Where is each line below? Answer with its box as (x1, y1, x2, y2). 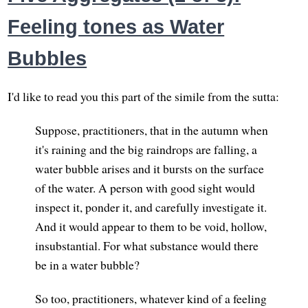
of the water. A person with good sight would (35, 179, 256, 196)
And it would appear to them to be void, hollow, (35, 217, 267, 234)
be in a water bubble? (35, 256, 140, 273)
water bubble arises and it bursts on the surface (35, 159, 265, 177)
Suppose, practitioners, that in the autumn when (35, 121, 269, 138)
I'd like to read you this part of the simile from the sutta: (8, 87, 280, 104)
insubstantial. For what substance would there (35, 236, 259, 254)
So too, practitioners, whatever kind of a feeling (35, 289, 267, 307)
